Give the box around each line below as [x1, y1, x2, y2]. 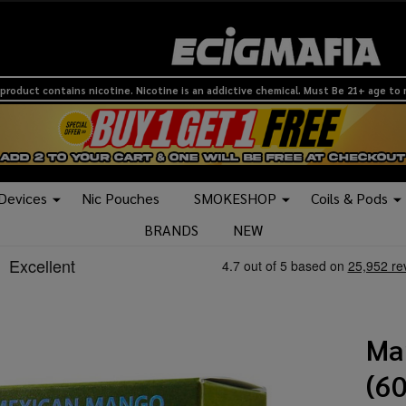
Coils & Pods [311, 188, 388, 208]
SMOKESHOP [194, 188, 276, 208]
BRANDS [143, 220, 198, 240]
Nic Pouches [82, 188, 159, 208]
